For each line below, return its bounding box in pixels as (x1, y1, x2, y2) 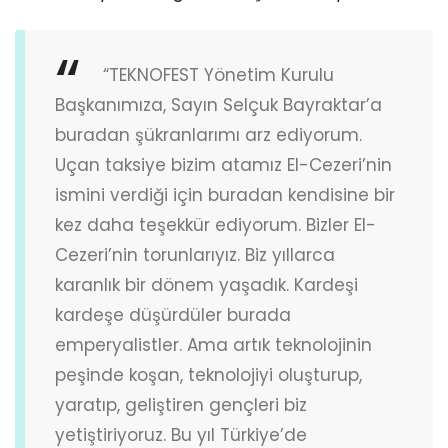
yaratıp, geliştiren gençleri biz (55, 393, 307, 418)
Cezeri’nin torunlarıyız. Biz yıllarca (55, 243, 335, 268)
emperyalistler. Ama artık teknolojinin (55, 333, 372, 358)
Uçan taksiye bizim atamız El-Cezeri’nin (55, 153, 392, 178)
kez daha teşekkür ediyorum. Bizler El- (55, 213, 376, 238)
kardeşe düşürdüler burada (55, 303, 291, 328)
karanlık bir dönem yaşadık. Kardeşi (55, 273, 358, 298)
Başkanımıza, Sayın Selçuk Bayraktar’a (55, 93, 382, 118)
